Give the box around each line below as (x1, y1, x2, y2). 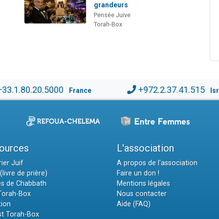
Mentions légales (117, 179, 170, 188)
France (68, 86, 91, 94)
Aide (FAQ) (117, 199, 151, 208)
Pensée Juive (94, 11, 131, 19)
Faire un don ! (117, 169, 159, 177)
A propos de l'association (117, 158, 197, 167)
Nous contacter (117, 189, 167, 198)
